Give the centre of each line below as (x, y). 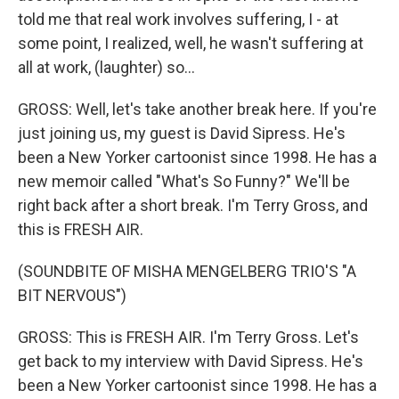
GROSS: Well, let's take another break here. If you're (197, 109)
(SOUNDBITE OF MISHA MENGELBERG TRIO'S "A (187, 271)
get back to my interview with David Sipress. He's (191, 361)
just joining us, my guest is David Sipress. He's (182, 133)
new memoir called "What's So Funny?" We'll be (184, 181)
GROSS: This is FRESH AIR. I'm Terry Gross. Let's (188, 337)
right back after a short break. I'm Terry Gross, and (193, 205)
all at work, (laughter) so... (106, 67)
